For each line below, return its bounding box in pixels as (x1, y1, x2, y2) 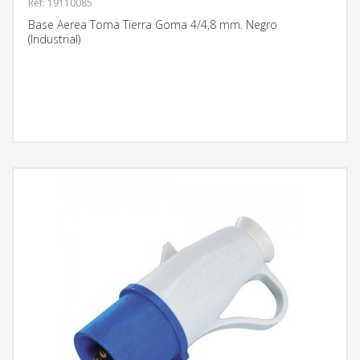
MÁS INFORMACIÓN (262, 110, 340, 121)
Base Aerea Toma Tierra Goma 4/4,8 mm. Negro (28, 17, 277, 32)
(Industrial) (28, 31, 80, 47)
